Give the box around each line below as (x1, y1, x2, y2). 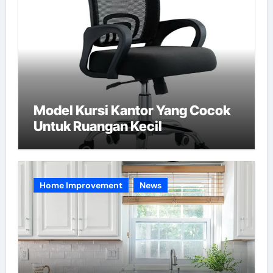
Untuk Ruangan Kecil (33, 118, 162, 134)
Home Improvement (39, 180, 122, 191)
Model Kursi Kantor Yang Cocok (33, 102, 230, 118)
